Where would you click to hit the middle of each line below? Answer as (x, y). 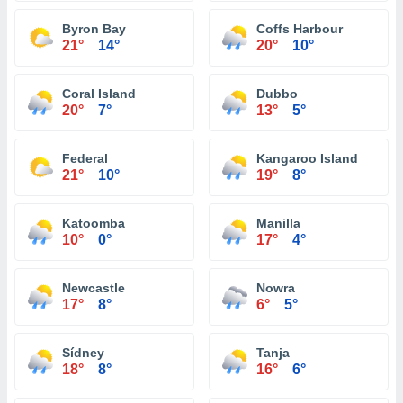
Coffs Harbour (300, 29)
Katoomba (94, 223)
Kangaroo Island (307, 158)
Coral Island (99, 94)
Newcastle (94, 288)
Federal (85, 158)
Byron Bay (94, 29)
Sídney (83, 353)
